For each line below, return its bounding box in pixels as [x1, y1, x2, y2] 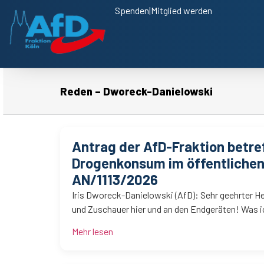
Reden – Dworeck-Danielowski [60, 84, 213, 98]
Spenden [115, 5, 149, 16]
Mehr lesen [72, 226, 113, 237]
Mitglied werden [151, 5, 212, 16]
